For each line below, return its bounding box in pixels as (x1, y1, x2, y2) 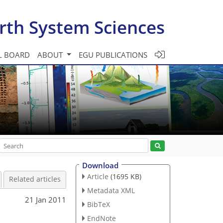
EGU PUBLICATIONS (79, 49, 147, 60)
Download (82, 160, 118, 170)
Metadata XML (87, 185, 135, 195)
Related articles (9, 175, 61, 184)
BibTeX (87, 199, 110, 209)
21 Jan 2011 (25, 194, 66, 205)
